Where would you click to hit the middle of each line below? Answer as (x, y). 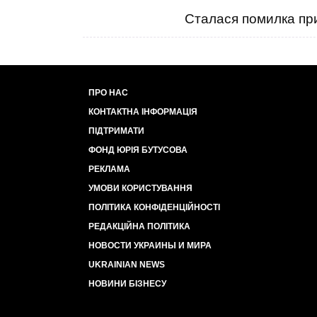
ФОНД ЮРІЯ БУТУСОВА (138, 150)
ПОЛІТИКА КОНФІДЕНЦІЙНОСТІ (154, 207)
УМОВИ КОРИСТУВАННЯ (140, 188)
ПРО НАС (108, 93)
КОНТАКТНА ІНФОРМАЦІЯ (143, 112)
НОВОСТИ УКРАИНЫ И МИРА (150, 246)
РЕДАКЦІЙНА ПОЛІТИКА (139, 226)
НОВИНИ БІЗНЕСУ (127, 284)
